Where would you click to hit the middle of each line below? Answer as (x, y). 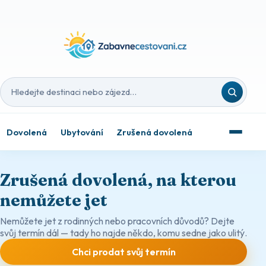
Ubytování (82, 132)
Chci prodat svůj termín (123, 252)
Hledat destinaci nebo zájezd (69, 97)
